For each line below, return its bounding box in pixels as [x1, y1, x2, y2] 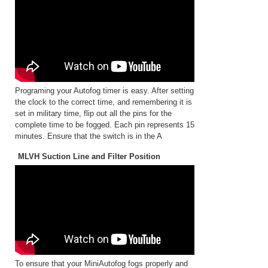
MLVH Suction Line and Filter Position [18, 152, 160, 161]
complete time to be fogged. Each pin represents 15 [15, 120, 194, 129]
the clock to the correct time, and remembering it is [15, 98, 192, 106]
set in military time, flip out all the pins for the [15, 109, 172, 118]
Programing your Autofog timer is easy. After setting [15, 86, 194, 95]
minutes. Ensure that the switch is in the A [15, 132, 162, 141]
